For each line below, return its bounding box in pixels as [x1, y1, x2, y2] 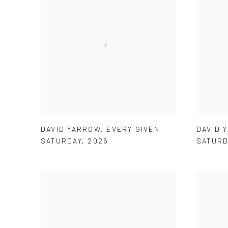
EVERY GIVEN [106, 124, 160, 133]
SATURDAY [41, 136, 82, 145]
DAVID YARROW [41, 124, 101, 133]
